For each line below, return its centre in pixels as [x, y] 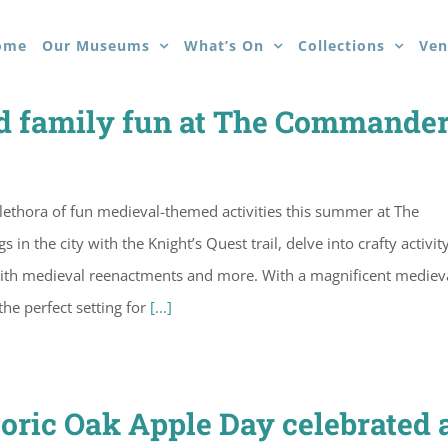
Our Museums [96, 45]
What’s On [224, 45]
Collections [341, 45]
